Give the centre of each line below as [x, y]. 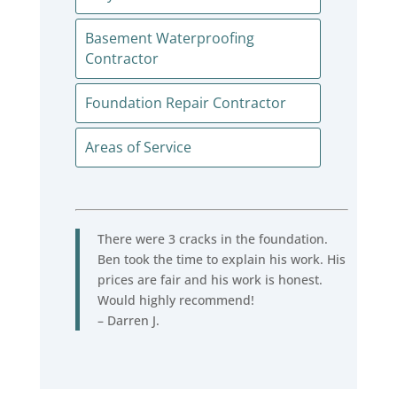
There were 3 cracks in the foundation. [212, 239]
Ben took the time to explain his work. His [221, 260]
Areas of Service [138, 147]
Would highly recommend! [175, 300]
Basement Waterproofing [169, 38]
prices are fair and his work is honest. [210, 280]
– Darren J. [128, 321]
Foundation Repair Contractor [185, 103]
